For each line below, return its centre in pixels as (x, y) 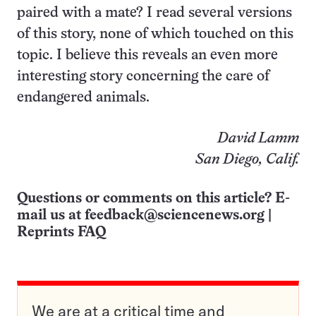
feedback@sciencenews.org (175, 215)
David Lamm (258, 139)
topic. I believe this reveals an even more (147, 55)
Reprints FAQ (61, 232)
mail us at (51, 215)
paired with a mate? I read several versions (154, 13)
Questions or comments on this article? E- (153, 199)
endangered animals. (83, 98)
